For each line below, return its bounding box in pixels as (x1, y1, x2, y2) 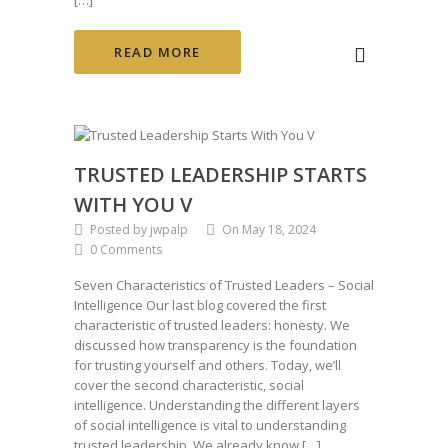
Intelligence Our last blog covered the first (74, 296, 326, 315)
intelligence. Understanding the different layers (74, 396, 360, 415)
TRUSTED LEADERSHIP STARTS (74, 161, 367, 189)
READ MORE (114, 42, 201, 61)
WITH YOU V (74, 191, 192, 219)
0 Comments (90, 241, 162, 259)
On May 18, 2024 (222, 221, 316, 239)
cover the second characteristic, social (74, 376, 304, 395)
